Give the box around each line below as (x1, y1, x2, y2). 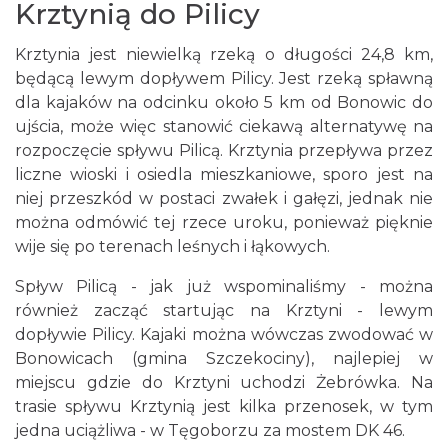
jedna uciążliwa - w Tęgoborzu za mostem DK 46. (15, 420, 405, 440)
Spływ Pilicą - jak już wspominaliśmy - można (15, 276, 433, 296)
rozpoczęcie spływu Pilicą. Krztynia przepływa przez (15, 140, 433, 160)
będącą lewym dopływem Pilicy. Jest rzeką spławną (15, 68, 433, 88)
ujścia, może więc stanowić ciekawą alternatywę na (15, 116, 433, 136)
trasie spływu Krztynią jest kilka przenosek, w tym (15, 396, 433, 416)
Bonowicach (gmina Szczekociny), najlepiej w (15, 348, 433, 368)
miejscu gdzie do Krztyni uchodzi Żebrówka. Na (15, 372, 433, 392)
